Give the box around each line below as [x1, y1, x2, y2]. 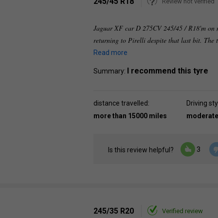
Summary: [93, 67, 127, 75]
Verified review [162, 207, 203, 215]
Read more [93, 49, 127, 56]
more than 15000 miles [93, 112, 167, 120]
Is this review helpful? [108, 146, 174, 154]
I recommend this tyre [127, 66, 208, 75]
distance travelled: [93, 99, 149, 107]
